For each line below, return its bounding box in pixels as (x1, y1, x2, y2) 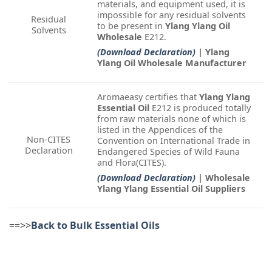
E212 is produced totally (149, 101, 251, 114)
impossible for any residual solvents (97, 8, 246, 21)
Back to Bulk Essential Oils (31, 218, 160, 232)
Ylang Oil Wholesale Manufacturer (97, 56, 246, 69)
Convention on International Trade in (97, 134, 250, 146)
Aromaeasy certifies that (97, 90, 199, 103)
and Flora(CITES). (97, 156, 166, 168)
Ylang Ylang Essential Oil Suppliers (97, 182, 245, 194)
